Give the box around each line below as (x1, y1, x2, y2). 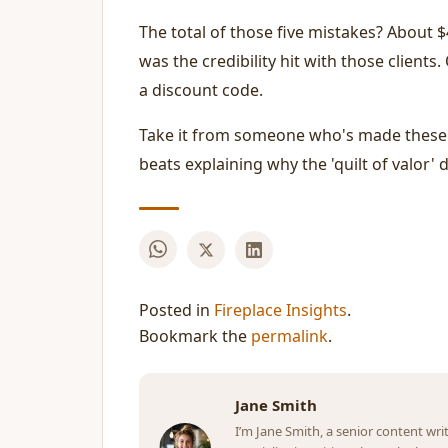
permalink (251, 325, 328, 347)
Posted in (139, 299, 214, 321)
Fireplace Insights (214, 299, 347, 321)
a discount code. (139, 79, 263, 101)
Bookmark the (139, 325, 251, 347)
